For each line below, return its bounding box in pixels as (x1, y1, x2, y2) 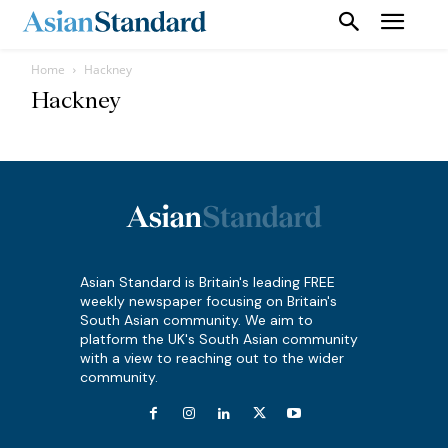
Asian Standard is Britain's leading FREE (80, 272, 335, 291)
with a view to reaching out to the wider (80, 348, 344, 367)
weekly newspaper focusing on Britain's (80, 291, 337, 310)
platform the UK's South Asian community (80, 329, 358, 348)
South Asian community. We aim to (80, 310, 313, 329)
